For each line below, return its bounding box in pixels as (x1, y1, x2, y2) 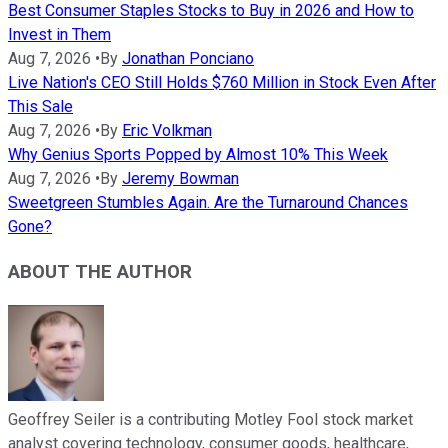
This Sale (8, 97, 73, 117)
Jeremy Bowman (122, 169, 239, 189)
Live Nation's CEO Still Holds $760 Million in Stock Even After (8, 73, 436, 93)
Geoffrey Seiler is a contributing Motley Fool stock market (8, 409, 413, 429)
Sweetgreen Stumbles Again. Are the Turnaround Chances (8, 193, 408, 213)
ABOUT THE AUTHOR (8, 261, 192, 284)
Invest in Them (8, 25, 111, 45)
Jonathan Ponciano (122, 49, 254, 69)
